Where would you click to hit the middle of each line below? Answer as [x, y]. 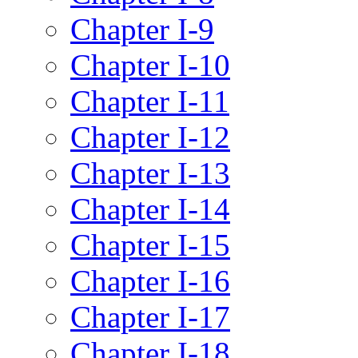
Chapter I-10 [150, 65]
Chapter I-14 [150, 209]
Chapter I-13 [150, 173]
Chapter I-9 [142, 29]
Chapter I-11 [150, 101]
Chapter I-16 [150, 280]
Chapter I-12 [150, 137]
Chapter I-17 [150, 316]
